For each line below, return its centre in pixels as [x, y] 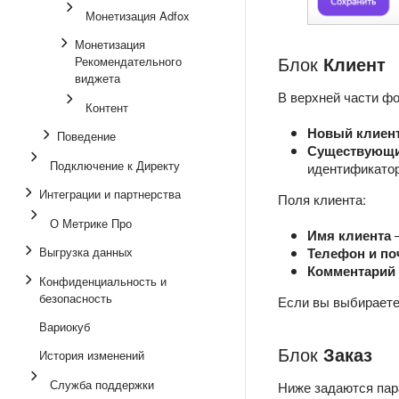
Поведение [86, 136]
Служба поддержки [102, 384]
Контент [107, 107]
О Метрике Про [91, 223]
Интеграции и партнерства [110, 194]
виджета [98, 78]
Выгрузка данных [86, 252]
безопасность [76, 298]
